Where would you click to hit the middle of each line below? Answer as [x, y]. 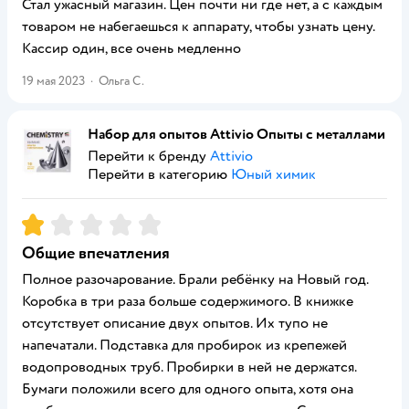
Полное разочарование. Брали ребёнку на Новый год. [195, 279]
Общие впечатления [96, 253]
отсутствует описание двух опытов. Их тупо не [175, 323]
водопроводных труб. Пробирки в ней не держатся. [189, 367]
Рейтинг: [52, 221]
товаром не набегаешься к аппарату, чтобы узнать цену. [198, 26]
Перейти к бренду [149, 156]
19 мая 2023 [53, 81]
